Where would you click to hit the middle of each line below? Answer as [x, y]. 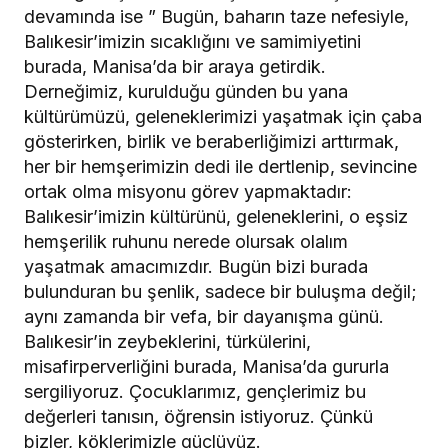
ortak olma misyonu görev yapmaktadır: [188, 191]
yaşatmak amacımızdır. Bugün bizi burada [196, 266]
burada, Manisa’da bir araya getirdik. [175, 66]
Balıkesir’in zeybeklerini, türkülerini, [167, 341]
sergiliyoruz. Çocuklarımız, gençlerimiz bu [195, 391]
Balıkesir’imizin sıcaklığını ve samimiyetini [192, 41]
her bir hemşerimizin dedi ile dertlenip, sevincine [220, 166]
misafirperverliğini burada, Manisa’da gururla [206, 366]
